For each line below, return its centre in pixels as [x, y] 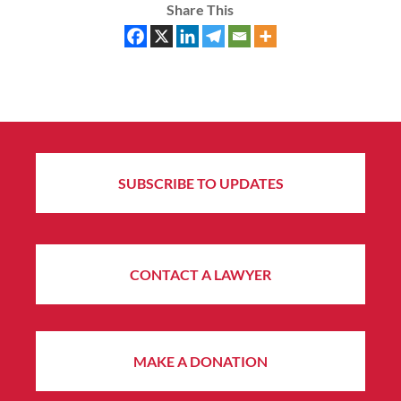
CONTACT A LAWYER [200, 275]
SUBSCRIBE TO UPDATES [200, 183]
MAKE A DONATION [200, 362]
